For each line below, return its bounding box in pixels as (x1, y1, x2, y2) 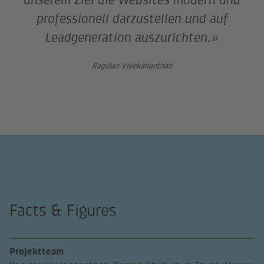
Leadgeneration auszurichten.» (45, 30, 219, 45)
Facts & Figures (9, 201, 117, 219)
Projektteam (9, 246, 64, 258)
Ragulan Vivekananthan (92, 61, 172, 70)
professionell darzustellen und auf (36, 11, 228, 27)
